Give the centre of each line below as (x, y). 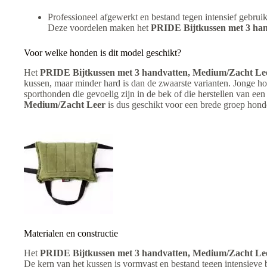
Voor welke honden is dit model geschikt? (103, 52)
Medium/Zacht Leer (65, 104)
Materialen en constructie (71, 233)
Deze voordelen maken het (99, 27)
